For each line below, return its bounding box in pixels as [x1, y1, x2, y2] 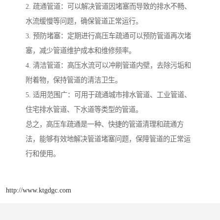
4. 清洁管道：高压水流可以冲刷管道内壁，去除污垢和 [26, 61, 191, 69]
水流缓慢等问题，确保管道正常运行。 [26, 17, 142, 25]
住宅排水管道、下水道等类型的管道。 [26, 105, 142, 113]
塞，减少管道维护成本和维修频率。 [26, 46, 136, 55]
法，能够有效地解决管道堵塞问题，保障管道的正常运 [26, 135, 191, 143]
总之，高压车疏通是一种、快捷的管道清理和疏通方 [26, 120, 184, 128]
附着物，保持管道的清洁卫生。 [26, 76, 122, 84]
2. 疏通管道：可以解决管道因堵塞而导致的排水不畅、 [26, 2, 191, 10]
